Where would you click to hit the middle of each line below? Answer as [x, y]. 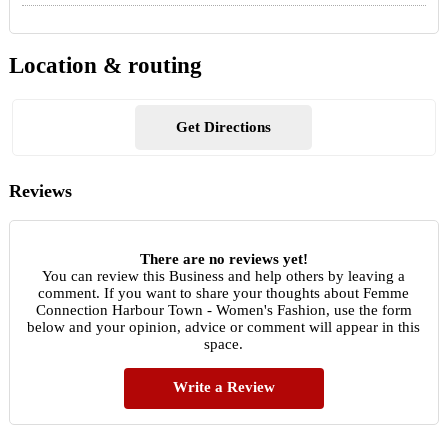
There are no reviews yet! [223, 258]
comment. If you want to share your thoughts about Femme [224, 292]
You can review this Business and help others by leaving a [224, 275]
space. [224, 343]
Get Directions [224, 127]
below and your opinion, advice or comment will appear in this [224, 326]
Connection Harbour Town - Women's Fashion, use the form [223, 309]
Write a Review [223, 386]
